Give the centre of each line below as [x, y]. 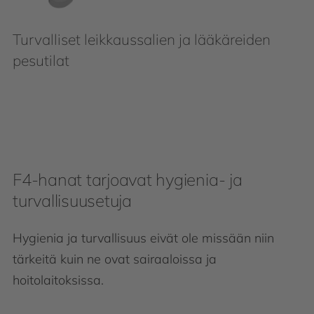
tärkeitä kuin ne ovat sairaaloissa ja [115, 259]
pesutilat [41, 60]
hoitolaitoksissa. [58, 280]
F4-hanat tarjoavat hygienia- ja [128, 179]
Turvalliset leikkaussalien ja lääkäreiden [142, 39]
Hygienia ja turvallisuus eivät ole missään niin [143, 238]
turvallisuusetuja [72, 200]
